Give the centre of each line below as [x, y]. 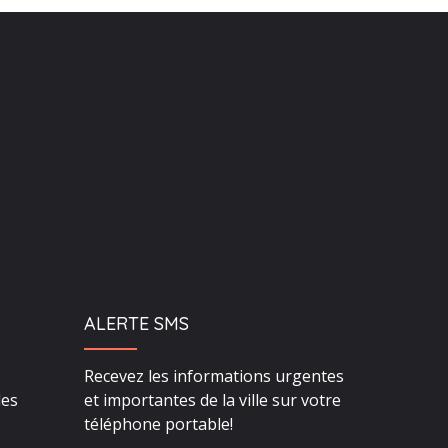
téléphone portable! [158, 423]
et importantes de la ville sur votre [212, 399]
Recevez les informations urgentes [213, 375]
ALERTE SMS [136, 323]
